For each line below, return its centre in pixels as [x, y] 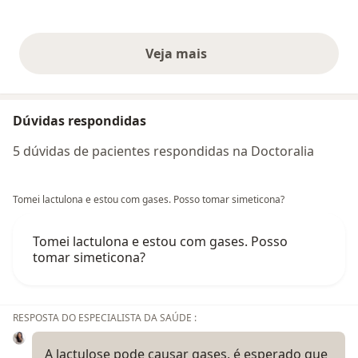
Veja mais [179, 54]
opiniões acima [226, 62]
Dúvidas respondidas [80, 121]
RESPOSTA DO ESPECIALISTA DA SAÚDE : [105, 318]
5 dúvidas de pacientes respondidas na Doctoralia [163, 151]
